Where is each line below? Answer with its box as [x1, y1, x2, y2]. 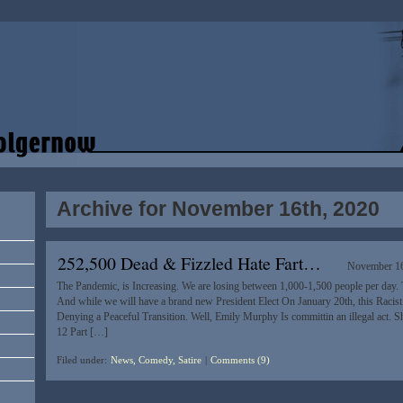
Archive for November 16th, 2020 [56, 197, 380, 221]
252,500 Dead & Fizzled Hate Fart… [57, 251, 321, 276]
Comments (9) [210, 354, 270, 366]
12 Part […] [56, 326, 108, 339]
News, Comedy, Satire [110, 354, 201, 366]
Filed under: [56, 354, 110, 366]
